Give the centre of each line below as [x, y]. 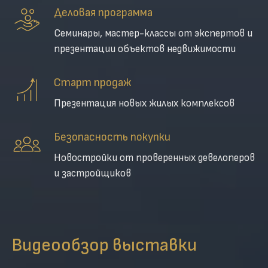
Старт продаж [92, 83]
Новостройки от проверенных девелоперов [154, 158]
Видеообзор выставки [104, 245]
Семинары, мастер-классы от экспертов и [153, 33]
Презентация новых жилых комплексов [144, 103]
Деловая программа [103, 13]
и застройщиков [92, 173]
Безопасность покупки [112, 137]
